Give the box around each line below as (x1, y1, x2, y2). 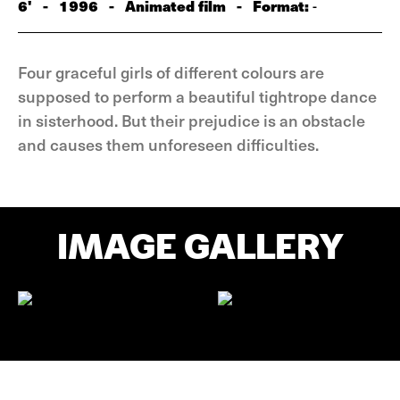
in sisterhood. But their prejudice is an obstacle (18, 109, 365, 131)
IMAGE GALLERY (56, 226, 344, 267)
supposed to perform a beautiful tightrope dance (18, 85, 377, 107)
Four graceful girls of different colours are (18, 61, 324, 83)
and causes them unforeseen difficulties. (18, 133, 319, 155)
